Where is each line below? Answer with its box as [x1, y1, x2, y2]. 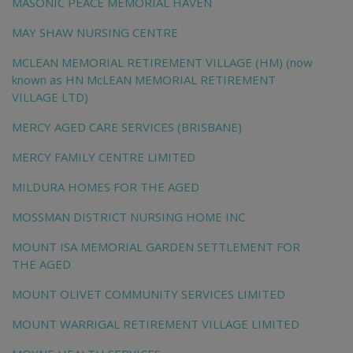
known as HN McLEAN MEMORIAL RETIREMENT [12, 72, 276, 88]
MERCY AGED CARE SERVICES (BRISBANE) [12, 119, 242, 136]
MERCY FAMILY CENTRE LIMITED [12, 149, 195, 165]
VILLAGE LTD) [12, 89, 88, 106]
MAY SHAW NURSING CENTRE [12, 24, 178, 41]
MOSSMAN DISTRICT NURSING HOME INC [12, 209, 245, 225]
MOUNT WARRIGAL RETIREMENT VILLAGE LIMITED [12, 316, 299, 333]
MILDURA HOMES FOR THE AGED [12, 179, 199, 195]
